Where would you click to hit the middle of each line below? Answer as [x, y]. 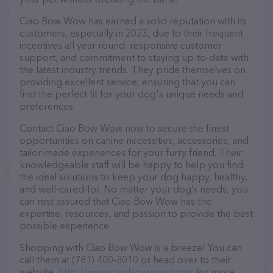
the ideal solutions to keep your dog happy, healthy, [133, 177]
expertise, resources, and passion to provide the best [136, 213]
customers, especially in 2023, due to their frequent [131, 33]
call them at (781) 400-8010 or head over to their [125, 260]
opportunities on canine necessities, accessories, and [134, 140]
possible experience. [65, 225]
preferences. [47, 106]
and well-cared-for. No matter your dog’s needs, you [134, 189]
